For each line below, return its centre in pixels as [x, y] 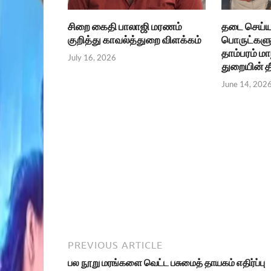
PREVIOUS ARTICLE [115, 245]
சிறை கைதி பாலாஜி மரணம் [125, 27]
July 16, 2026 [92, 57]
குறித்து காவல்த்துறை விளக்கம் [135, 40]
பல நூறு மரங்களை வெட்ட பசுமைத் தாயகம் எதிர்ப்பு [166, 263]
